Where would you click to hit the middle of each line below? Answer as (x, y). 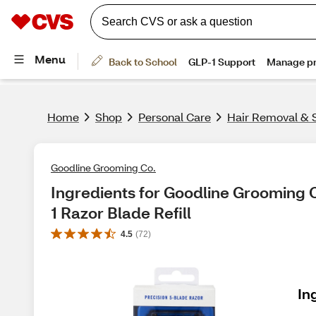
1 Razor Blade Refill (121, 213)
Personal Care (175, 117)
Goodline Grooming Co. (103, 168)
